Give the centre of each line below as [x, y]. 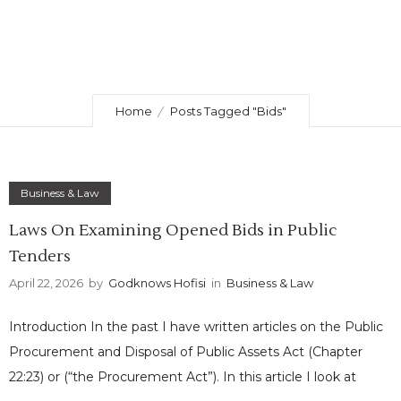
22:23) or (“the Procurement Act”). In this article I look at [183, 377]
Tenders [40, 256]
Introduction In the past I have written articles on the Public [196, 327]
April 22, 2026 [46, 283]
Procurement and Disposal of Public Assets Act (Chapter [186, 352]
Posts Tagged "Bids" [228, 111]
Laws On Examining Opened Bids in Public [173, 230]
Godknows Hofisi [157, 283]
